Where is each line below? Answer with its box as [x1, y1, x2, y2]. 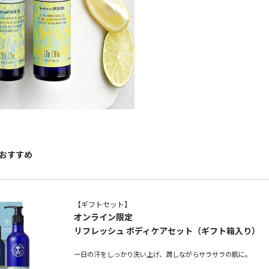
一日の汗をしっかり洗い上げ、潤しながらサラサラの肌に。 [73, 249, 252, 259]
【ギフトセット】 [73, 198, 131, 209]
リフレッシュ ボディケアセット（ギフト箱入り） [73, 224, 260, 237]
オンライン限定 [73, 210, 133, 223]
